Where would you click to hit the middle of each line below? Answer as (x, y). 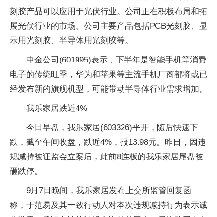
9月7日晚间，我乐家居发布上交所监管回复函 (109, 191)
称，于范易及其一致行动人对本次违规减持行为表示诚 (108, 205)
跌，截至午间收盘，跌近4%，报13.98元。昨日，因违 (108, 142)
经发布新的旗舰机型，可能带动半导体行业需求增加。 (108, 89)
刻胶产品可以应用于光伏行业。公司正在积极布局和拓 (108, 11)
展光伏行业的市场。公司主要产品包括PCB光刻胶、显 (108, 26)
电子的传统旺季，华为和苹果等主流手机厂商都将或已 (108, 74)
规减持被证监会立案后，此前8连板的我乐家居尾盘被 (107, 157)
